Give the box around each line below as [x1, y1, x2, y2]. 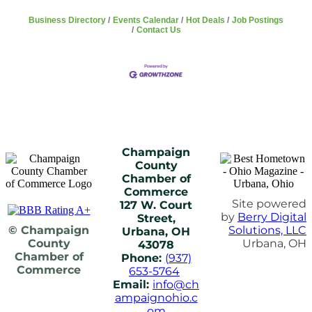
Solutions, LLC [228, 224, 306, 237]
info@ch [153, 278, 199, 291]
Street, [136, 212, 175, 225]
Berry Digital [237, 210, 306, 224]
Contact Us [136, 24, 181, 35]
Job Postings [232, 15, 283, 25]
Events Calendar [113, 15, 179, 25]
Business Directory [29, 15, 106, 25]
